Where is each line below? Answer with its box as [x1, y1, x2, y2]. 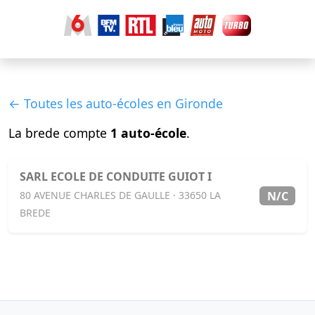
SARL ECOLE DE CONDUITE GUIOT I [20, 169, 212, 185]
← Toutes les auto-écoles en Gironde [8, 95, 223, 112]
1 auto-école [110, 124, 186, 142]
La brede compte [8, 124, 110, 142]
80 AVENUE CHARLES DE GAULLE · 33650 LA [20, 188, 221, 202]
